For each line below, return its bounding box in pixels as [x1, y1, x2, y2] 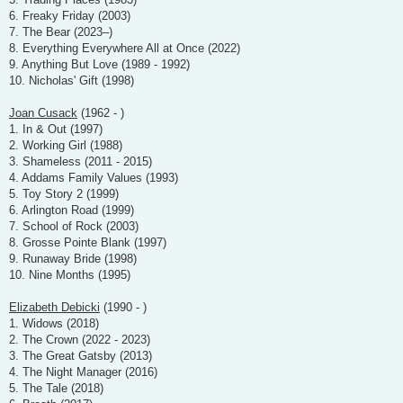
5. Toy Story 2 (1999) [9, 186, 119, 201]
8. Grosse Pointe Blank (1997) [9, 235, 166, 249]
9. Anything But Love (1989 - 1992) [9, 57, 190, 71]
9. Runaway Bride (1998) [9, 251, 137, 265]
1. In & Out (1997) [9, 121, 103, 136]
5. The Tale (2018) [9, 381, 103, 395]
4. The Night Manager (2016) [9, 364, 157, 379]
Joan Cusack [9, 105, 77, 120]
